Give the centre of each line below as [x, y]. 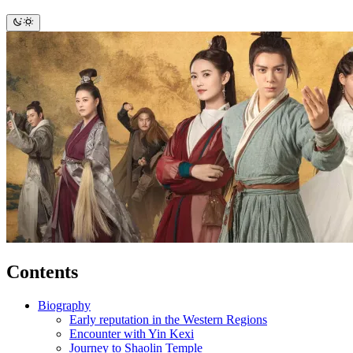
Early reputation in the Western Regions [168, 319]
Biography [64, 305]
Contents [42, 271]
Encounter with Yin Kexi [132, 333]
